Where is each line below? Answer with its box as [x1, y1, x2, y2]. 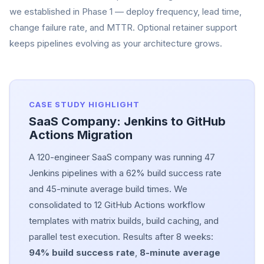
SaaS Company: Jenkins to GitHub [29, 114, 226, 128]
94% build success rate [29, 247, 135, 258]
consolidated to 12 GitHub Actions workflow [29, 199, 205, 210]
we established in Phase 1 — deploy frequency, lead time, [9, 6, 242, 17]
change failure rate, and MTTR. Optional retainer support [9, 22, 237, 33]
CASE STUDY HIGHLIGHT [29, 100, 140, 109]
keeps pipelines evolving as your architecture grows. [9, 38, 222, 49]
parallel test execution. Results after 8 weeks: [29, 231, 213, 242]
